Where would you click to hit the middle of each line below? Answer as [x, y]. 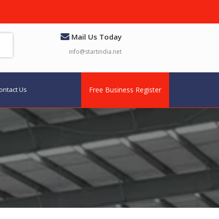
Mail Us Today [95, 37]
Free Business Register [125, 89]
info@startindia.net [95, 52]
